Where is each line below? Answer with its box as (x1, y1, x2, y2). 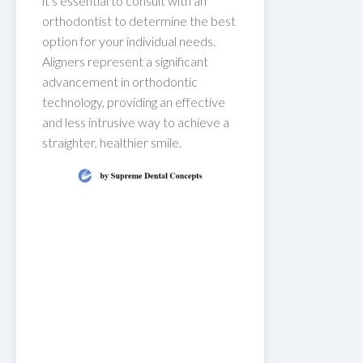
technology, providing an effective (42, 93, 225, 109)
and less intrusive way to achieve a (42, 113, 229, 130)
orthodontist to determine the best (42, 12, 236, 28)
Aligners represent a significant (42, 53, 208, 69)
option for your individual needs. (42, 32, 216, 49)
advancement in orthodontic (42, 73, 198, 89)
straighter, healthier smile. (42, 134, 181, 150)
